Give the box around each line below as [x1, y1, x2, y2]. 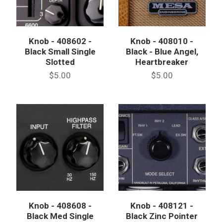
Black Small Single [24, 46, 96, 56]
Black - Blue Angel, [125, 46, 198, 56]
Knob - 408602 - [28, 36, 92, 46]
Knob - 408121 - [130, 201, 194, 211]
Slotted [45, 56, 75, 67]
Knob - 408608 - [28, 201, 92, 211]
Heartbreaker [135, 56, 189, 67]
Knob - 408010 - [130, 36, 194, 46]
